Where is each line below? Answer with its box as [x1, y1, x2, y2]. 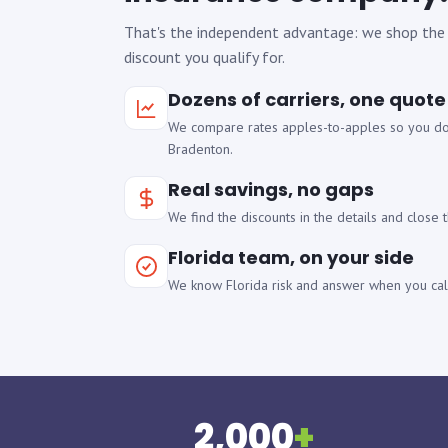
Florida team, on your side [168, 245, 414, 270]
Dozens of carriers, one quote [168, 87, 446, 112]
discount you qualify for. [124, 47, 285, 67]
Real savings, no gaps [168, 177, 374, 202]
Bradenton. [168, 140, 233, 158]
